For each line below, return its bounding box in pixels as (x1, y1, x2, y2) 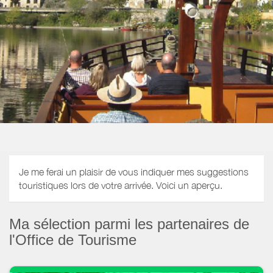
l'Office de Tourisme (9, 231, 136, 248)
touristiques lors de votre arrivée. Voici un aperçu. (19, 180, 222, 191)
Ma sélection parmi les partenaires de (9, 215, 249, 232)
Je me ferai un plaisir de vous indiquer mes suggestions (19, 166, 249, 178)
